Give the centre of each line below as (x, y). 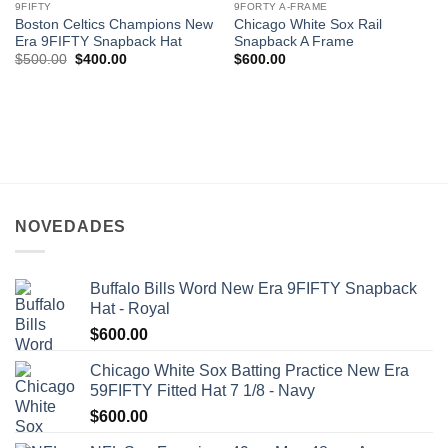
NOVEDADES (71, 227)
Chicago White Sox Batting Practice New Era (249, 370)
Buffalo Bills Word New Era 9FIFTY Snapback (253, 288)
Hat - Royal (130, 308)
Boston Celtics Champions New (113, 24)
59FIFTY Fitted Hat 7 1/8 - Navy (202, 390)
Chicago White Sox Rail (307, 24)
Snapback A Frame (293, 41)
